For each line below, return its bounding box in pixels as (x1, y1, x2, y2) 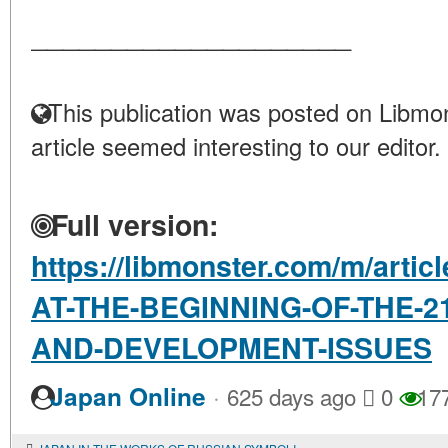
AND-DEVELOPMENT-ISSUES (31, 327, 432, 368)
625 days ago (227, 380, 356, 412)
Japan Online (50, 379, 206, 414)
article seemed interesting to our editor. (31, 129, 441, 163)
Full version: (43, 204, 218, 245)
